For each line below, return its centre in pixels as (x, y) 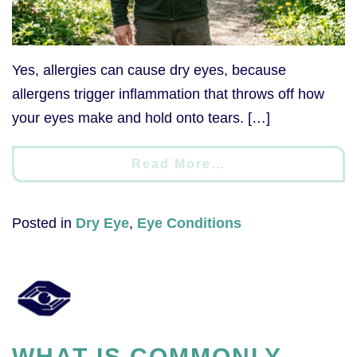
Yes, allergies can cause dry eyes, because (149, 70)
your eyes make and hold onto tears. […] (141, 118)
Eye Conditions (189, 223)
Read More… (178, 163)
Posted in (44, 223)
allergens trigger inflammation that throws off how (168, 94)
